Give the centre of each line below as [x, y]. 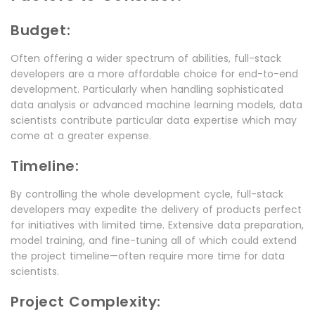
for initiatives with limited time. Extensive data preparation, [157, 225]
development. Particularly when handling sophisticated [147, 90]
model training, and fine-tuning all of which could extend [154, 241]
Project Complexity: [86, 302]
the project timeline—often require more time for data [148, 256]
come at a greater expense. [81, 136]
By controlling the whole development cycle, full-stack [147, 194]
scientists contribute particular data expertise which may [154, 121]
